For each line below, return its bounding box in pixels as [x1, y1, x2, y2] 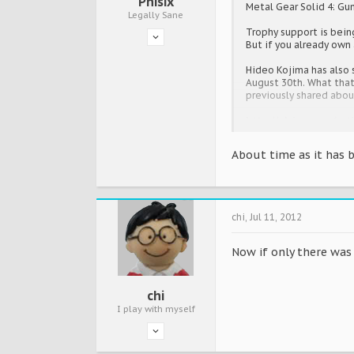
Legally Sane [128, 9, 183, 21]
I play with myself [116, 303, 195, 314]
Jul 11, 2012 [250, 211, 302, 223]
